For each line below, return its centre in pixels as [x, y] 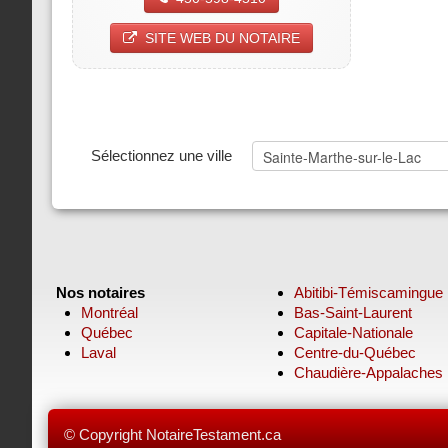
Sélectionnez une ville [161, 156]
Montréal [109, 313]
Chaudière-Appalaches [369, 373]
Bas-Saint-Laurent [353, 313]
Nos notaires [100, 293]
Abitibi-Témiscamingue [369, 293]
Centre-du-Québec [355, 353]
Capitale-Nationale [354, 333]
